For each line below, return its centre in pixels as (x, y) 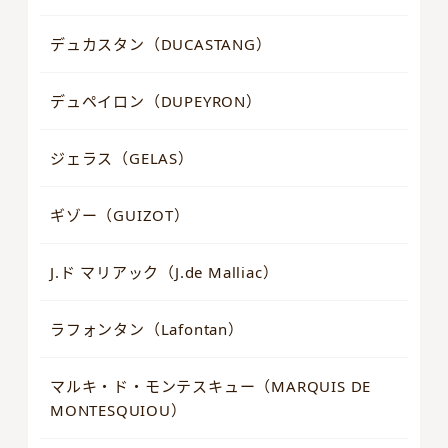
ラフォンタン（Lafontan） (147, 329)
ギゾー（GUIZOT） (120, 215)
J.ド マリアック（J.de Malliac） (164, 272)
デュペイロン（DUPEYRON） (156, 101)
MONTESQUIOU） (118, 410)
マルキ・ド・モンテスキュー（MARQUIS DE (211, 386)
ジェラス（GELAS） (122, 158)
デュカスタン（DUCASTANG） (161, 44)
